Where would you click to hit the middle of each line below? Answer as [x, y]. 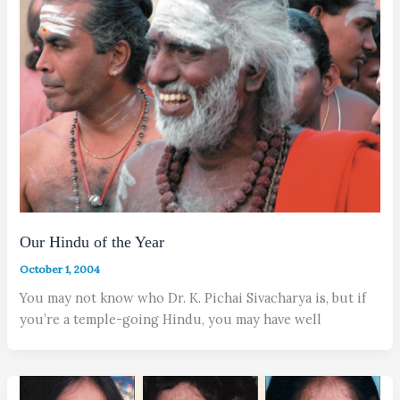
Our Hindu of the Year [92, 242]
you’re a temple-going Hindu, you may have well [171, 320]
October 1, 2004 [60, 270]
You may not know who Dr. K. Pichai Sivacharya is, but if [193, 298]
